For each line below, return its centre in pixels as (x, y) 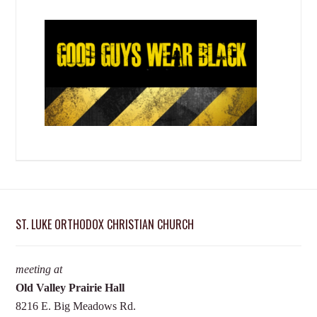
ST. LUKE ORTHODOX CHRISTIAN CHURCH (105, 224)
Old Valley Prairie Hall (70, 288)
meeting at (39, 269)
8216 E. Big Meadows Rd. (76, 306)
